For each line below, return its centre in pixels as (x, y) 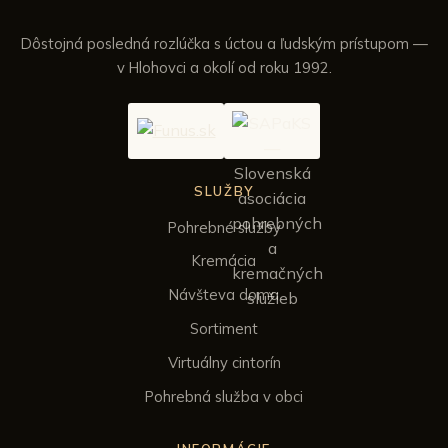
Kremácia (224, 261)
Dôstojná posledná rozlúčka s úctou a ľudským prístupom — (224, 44)
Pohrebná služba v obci (224, 396)
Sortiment (224, 328)
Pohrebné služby (224, 227)
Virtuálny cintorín (224, 362)
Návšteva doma (224, 295)
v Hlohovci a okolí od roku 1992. (224, 68)
